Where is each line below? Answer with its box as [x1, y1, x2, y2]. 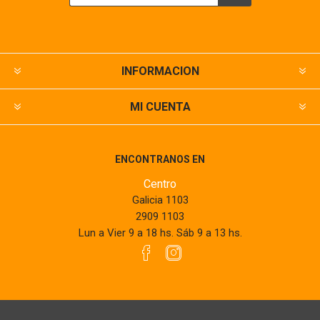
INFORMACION [121, 64, 199, 79]
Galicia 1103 [131, 194, 189, 207]
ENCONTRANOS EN [115, 154, 205, 166]
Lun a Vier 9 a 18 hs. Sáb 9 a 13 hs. [78, 226, 242, 240]
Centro [144, 177, 176, 191]
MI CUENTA [129, 100, 191, 114]
